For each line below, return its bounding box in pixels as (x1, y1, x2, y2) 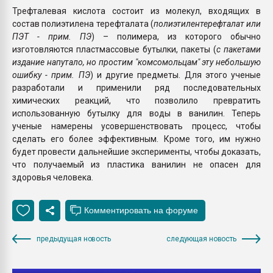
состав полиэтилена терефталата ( (12, 18, 154, 29)
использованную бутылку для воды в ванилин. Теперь (12, 108, 261, 118)
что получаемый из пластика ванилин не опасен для (12, 159, 261, 169)
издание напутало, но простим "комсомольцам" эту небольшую (12, 57, 261, 67)
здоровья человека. (12, 172, 93, 182)
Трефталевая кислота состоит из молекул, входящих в (12, 5, 261, 16)
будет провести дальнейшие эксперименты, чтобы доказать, (12, 146, 261, 157)
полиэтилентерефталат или (153, 18, 261, 29)
